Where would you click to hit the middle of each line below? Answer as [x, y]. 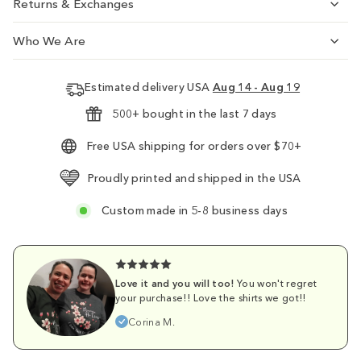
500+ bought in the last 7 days [195, 114]
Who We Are [49, 41]
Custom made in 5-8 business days [195, 211]
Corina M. [152, 322]
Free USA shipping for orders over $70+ [195, 147]
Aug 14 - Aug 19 [256, 88]
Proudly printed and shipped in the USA [195, 179]
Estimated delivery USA [148, 88]
